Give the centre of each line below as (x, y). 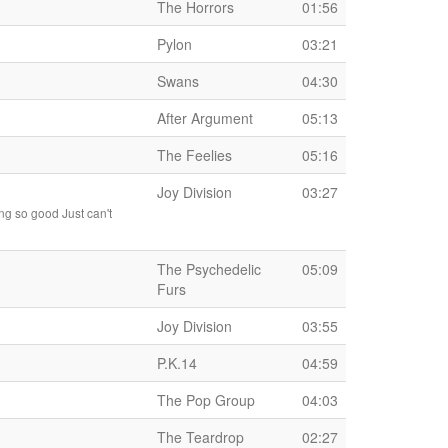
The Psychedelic (209, 269)
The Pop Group (206, 400)
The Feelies (194, 155)
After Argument (205, 118)
